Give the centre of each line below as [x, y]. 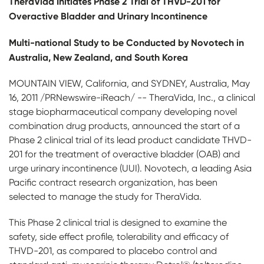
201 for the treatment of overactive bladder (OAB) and [124, 154]
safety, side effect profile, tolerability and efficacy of [119, 237]
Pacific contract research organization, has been [113, 182]
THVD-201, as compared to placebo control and [113, 251]
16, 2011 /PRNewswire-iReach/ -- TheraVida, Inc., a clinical [132, 98]
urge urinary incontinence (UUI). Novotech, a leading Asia [130, 168]
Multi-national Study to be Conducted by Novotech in [126, 42]
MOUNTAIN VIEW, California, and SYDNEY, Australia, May [129, 83]
